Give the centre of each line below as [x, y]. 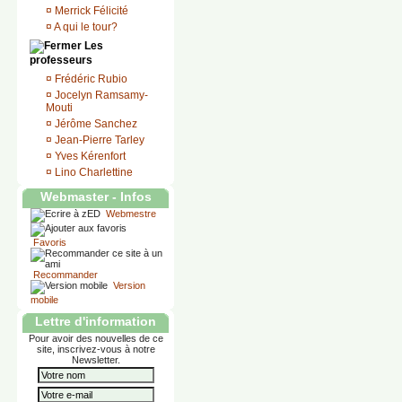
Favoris [48, 242]
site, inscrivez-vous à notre [96, 349]
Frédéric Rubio [91, 79]
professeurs [61, 60]
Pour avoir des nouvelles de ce [96, 338]
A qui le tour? [86, 27]
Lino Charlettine [94, 172]
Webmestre [130, 214]
